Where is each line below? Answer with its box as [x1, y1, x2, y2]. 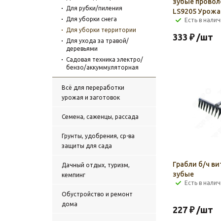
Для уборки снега [66, 16, 117, 22]
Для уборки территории [66, 27, 136, 33]
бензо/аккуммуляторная [66, 64, 139, 71]
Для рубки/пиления [66, 5, 122, 11]
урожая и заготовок [62, 94, 120, 101]
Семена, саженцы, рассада [62, 113, 139, 120]
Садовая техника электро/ [66, 56, 143, 63]
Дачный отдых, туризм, [62, 162, 130, 168]
